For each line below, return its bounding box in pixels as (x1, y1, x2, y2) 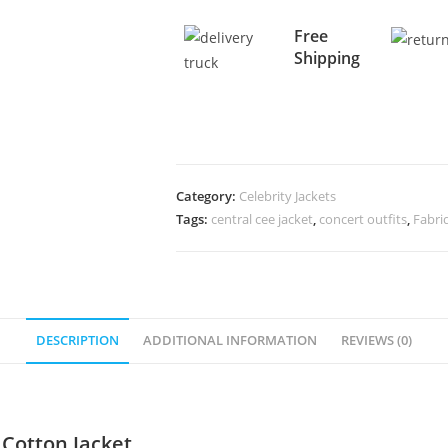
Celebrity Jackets (239, 187, 336, 205)
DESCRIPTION (36, 332, 119, 349)
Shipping (293, 47, 360, 69)
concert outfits (319, 210, 407, 228)
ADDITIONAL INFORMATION (143, 332, 317, 349)
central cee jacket (211, 210, 313, 228)
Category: (176, 187, 239, 205)
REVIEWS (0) (341, 332, 412, 349)
